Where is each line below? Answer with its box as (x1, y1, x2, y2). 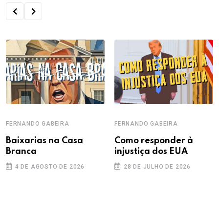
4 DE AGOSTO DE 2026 (15, 163, 85, 171)
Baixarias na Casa (6, 136, 83, 146)
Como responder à (114, 136, 193, 146)
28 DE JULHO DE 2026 (123, 163, 191, 171)
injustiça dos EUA (114, 147, 188, 156)
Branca (6, 147, 37, 156)
